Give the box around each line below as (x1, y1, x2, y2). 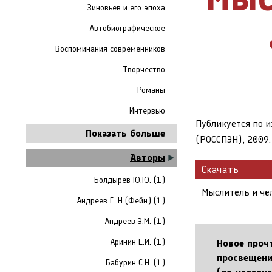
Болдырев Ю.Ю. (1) (94, 175, 165, 185)
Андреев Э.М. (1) (104, 216, 165, 226)
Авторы (130, 152, 165, 163)
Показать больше (86, 127, 165, 139)
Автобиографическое (89, 23, 165, 33)
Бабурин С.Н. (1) (106, 257, 165, 268)
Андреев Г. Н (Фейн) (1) (76, 195, 165, 206)
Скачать (202, 163, 239, 175)
